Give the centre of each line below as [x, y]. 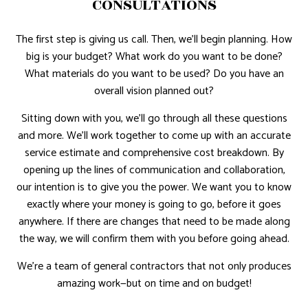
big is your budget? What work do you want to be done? [154, 56]
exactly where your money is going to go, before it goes [154, 204]
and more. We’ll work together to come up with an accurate [154, 135]
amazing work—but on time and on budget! [154, 283]
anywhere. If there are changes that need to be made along [154, 221]
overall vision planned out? [154, 91]
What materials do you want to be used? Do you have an [154, 74]
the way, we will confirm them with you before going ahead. [154, 239]
